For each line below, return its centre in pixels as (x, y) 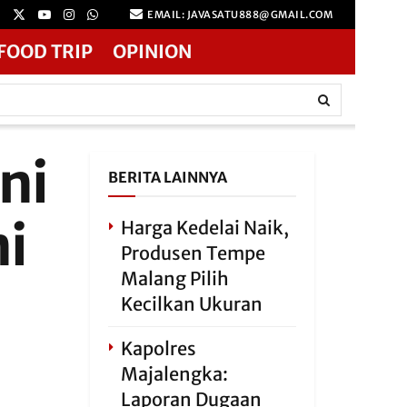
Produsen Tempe (193, 253)
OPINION (152, 51)
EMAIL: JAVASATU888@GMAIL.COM (238, 15)
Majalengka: (174, 374)
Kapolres (158, 348)
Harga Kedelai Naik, (204, 228)
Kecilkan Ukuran (191, 304)
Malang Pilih (174, 278)
